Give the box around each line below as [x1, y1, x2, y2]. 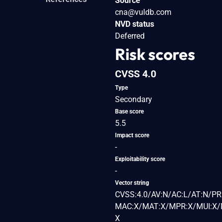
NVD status [115, 19, 154, 29]
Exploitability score [115, 155, 165, 163]
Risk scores [115, 44, 195, 64]
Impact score [115, 131, 149, 139]
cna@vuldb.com [115, 7, 171, 17]
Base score [115, 108, 144, 115]
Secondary [115, 94, 152, 104]
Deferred [115, 31, 145, 41]
